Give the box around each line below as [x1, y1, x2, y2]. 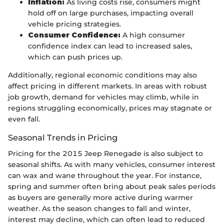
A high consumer [120, 30, 185, 39]
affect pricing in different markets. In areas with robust [8, 81, 207, 90]
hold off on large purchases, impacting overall [28, 8, 193, 17]
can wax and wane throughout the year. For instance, [8, 170, 201, 180]
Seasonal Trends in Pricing [8, 132, 117, 142]
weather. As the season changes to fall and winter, [8, 203, 190, 213]
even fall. [8, 114, 40, 123]
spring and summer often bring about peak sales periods [8, 181, 215, 191]
